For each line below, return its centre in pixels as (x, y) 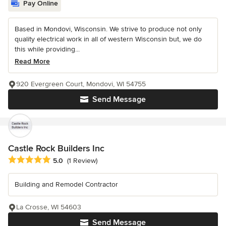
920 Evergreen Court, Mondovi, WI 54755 (81, 84)
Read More (32, 62)
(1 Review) (82, 161)
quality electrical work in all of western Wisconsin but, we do (108, 39)
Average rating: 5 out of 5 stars (62, 160)
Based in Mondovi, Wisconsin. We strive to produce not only (108, 29)
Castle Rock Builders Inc (56, 149)
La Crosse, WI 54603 (49, 207)
